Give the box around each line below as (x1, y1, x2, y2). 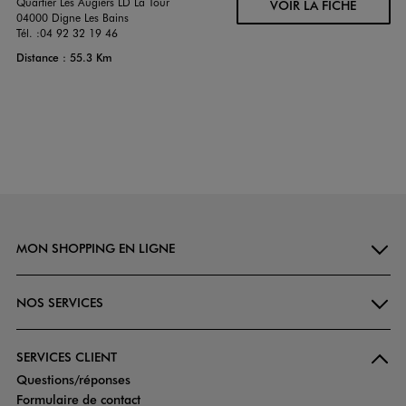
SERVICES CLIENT (15, 348, 117, 366)
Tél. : (15, 25, 40, 41)
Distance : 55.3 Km (15, 50, 112, 65)
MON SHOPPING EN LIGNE (15, 239, 175, 257)
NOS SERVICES (15, 294, 103, 312)
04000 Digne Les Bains (15, 10, 129, 25)
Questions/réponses (15, 371, 130, 389)
